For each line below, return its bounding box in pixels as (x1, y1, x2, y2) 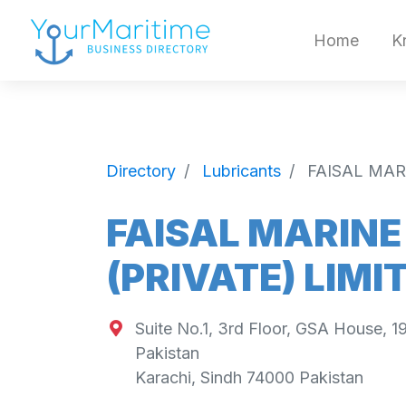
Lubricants (202, 160, 281, 180)
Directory (106, 160, 176, 180)
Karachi (134, 368, 191, 388)
